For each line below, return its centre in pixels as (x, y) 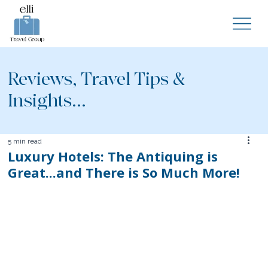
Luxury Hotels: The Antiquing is (113, 156)
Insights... (47, 101)
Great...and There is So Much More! (124, 172)
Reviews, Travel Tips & (97, 80)
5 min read (25, 141)
